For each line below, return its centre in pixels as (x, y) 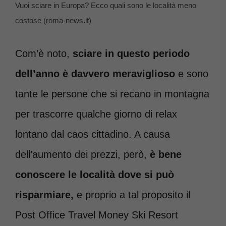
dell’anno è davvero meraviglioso (95, 74)
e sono (192, 74)
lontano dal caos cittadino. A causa (93, 134)
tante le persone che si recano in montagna (112, 94)
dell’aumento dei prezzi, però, (82, 155)
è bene (166, 155)
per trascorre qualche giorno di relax (96, 114)
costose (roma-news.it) (53, 21)
